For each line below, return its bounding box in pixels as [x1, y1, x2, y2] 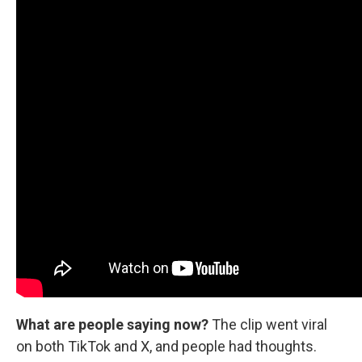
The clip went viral [212, 316, 327, 333]
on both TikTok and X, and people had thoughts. [16, 338, 317, 355]
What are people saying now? [16, 316, 212, 333]
